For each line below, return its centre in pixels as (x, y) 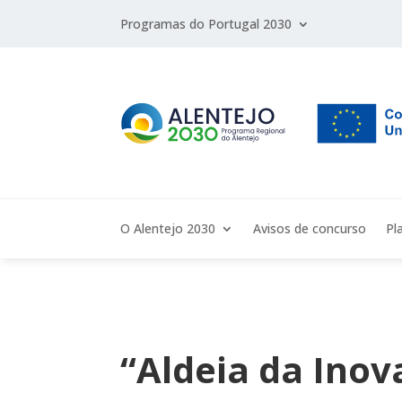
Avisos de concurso (310, 229)
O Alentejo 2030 (168, 229)
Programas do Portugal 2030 (206, 23)
